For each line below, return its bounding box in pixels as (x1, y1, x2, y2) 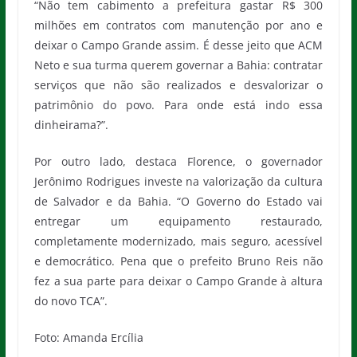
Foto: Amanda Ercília (33, 329, 143, 345)
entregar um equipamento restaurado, (33, 213, 324, 229)
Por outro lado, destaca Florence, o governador (33, 153, 324, 169)
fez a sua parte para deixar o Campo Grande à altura (33, 273, 324, 288)
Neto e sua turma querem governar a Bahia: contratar (33, 57, 324, 73)
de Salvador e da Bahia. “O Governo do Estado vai (33, 193, 324, 209)
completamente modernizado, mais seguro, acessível (33, 233, 324, 249)
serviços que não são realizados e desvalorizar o (33, 76, 324, 92)
